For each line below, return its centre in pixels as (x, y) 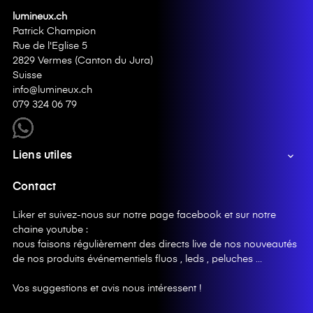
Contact (35, 187)
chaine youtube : (50, 230)
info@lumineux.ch (52, 90)
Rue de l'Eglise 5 (50, 46)
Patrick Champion (54, 31)
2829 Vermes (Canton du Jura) (83, 60)
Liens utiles (42, 155)
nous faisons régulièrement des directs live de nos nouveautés (155, 244)
